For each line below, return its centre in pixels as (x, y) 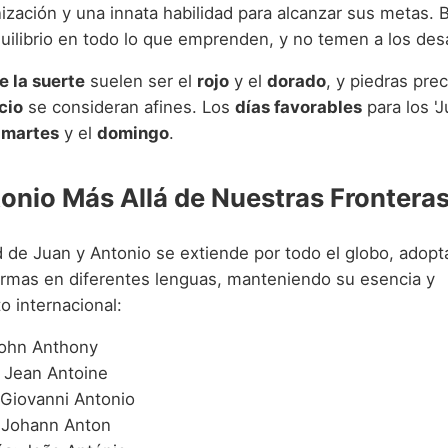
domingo (133, 133)
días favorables (298, 107)
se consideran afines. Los (129, 107)
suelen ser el (141, 81)
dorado (296, 81)
